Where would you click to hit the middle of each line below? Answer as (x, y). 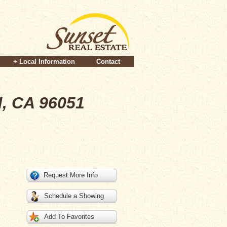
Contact (108, 62)
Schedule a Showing (74, 196)
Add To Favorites (69, 217)
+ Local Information (44, 62)
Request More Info (70, 175)
